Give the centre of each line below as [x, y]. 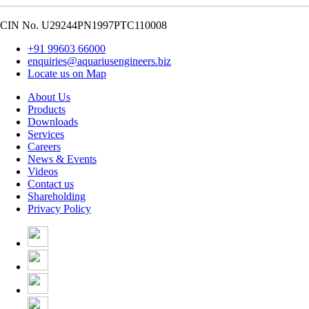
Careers [44, 146]
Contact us [51, 183]
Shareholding [57, 196]
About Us [49, 97]
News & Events [62, 159]
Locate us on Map [67, 73]
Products [47, 109]
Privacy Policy [59, 208]
